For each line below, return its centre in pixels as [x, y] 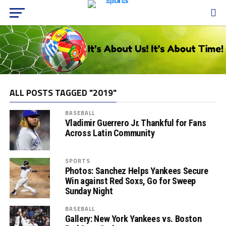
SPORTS [78, 160]
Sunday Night [89, 191]
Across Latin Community [110, 133]
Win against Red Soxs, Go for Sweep [130, 181]
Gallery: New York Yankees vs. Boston [133, 218]
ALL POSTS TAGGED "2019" [63, 92]
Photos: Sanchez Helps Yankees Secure [136, 171]
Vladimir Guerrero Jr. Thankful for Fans [135, 123]
